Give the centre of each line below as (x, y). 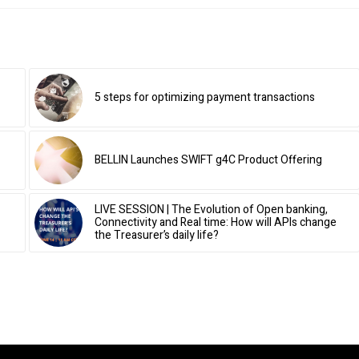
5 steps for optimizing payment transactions (204, 98)
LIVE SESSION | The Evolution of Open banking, (211, 210)
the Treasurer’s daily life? (156, 236)
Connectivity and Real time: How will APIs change (215, 223)
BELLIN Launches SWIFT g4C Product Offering (208, 160)
